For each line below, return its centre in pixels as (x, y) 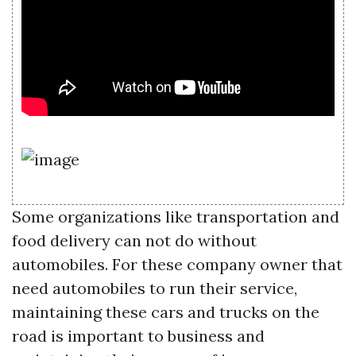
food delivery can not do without (134, 240)
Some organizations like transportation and (176, 217)
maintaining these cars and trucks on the (166, 312)
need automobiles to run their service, (155, 288)
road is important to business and (138, 336)
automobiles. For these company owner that (177, 264)
